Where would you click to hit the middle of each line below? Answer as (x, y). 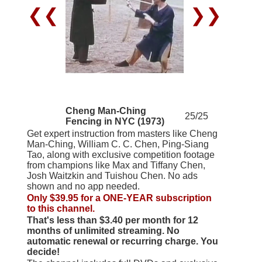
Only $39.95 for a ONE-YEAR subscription (119, 198)
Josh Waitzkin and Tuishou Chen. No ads (112, 175)
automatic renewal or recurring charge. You (122, 241)
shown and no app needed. (83, 186)
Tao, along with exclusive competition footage (120, 154)
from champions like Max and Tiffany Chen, (116, 165)
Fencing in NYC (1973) (115, 121)
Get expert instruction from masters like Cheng (122, 133)
